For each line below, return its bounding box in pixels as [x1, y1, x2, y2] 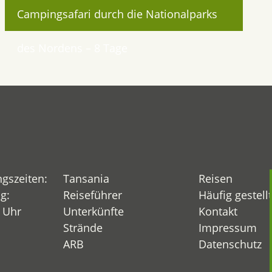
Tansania [63, 171, 109, 186]
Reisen [198, 171, 233, 186]
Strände [63, 220, 103, 235]
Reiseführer [63, 188, 122, 202]
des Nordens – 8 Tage [17, 41, 127, 55]
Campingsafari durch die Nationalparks [17, 7, 217, 21]
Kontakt [198, 204, 237, 219]
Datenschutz [198, 237, 262, 251]
